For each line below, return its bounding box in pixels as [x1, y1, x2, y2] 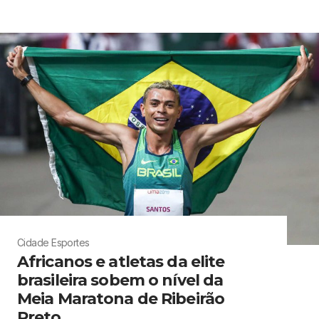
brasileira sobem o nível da [17, 271, 224, 291]
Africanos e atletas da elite [17, 252, 225, 272]
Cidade [17, 236, 49, 249]
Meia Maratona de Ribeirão [17, 289, 224, 309]
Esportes [51, 236, 90, 249]
